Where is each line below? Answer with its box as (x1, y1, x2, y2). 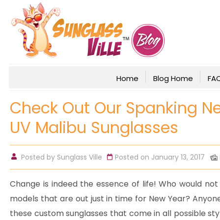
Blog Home (153, 73, 193, 83)
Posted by (21, 152, 57, 162)
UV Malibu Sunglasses (10, 116, 178, 138)
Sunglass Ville (57, 152, 102, 162)
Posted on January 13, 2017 (115, 152, 205, 162)
